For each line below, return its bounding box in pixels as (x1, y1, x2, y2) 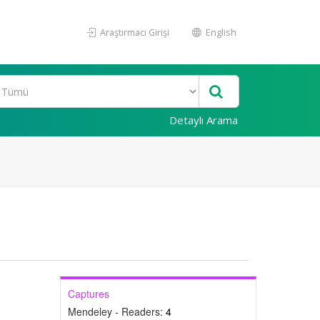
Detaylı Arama (169, 113, 238, 127)
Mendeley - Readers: (67, 304, 166, 319)
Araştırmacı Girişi (98, 26, 169, 39)
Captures (67, 286, 109, 301)
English (204, 26, 236, 39)
